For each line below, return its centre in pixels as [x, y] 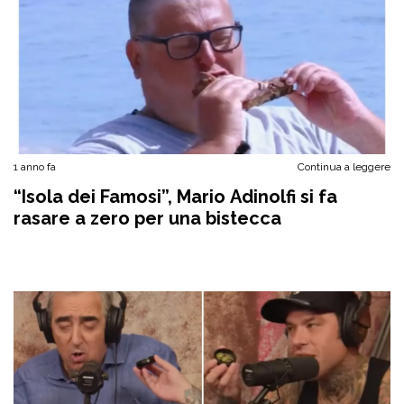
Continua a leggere [344, 167]
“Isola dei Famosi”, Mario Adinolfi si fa [175, 197]
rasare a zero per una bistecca [147, 218]
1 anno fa [35, 167]
